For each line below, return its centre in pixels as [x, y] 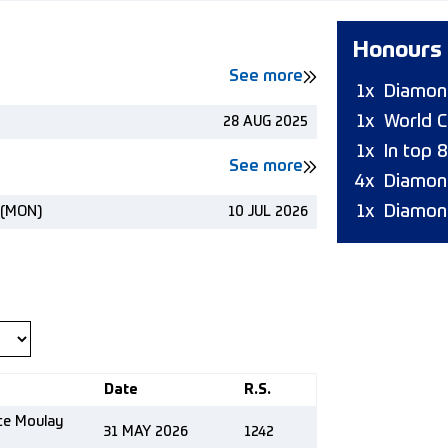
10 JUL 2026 [268, 212]
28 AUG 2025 [265, 122]
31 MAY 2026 [146, 432]
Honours [397, 51]
